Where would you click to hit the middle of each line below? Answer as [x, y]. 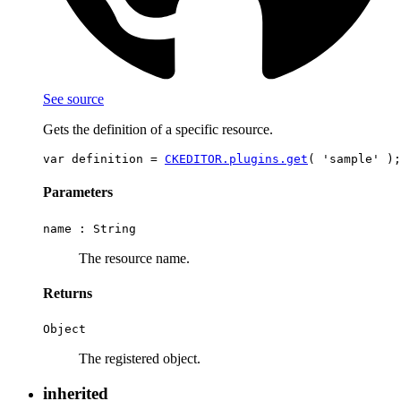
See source [73, 98]
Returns [68, 293]
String [115, 228]
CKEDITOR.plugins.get [236, 158]
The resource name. [134, 258]
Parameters [78, 192]
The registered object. [140, 359]
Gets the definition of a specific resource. [158, 129]
